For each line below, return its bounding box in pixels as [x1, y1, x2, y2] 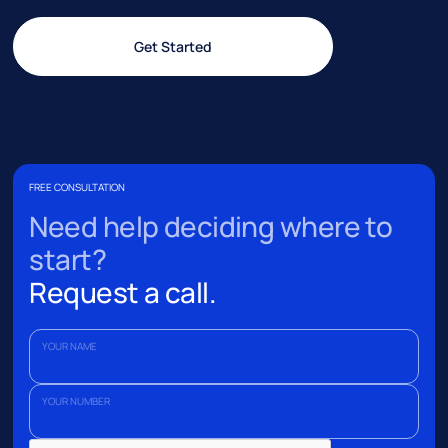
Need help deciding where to [29, 207, 393, 246]
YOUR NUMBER [42, 394, 111, 409]
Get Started [134, 37, 213, 57]
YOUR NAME [42, 339, 98, 354]
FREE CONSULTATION [29, 180, 126, 195]
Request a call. [29, 273, 217, 312]
